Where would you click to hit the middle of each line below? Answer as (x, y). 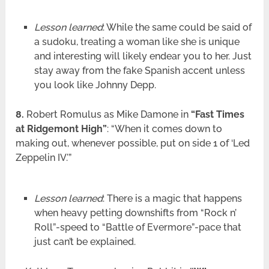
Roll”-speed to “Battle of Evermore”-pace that (138, 228)
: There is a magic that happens (172, 199)
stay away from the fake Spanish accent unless (139, 71)
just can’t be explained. (85, 242)
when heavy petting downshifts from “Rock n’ (135, 213)
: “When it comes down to (165, 129)
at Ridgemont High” (62, 129)
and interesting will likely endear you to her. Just (143, 56)
